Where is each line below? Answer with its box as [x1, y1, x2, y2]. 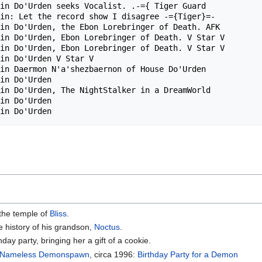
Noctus [94, 222, 120, 232]
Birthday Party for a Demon [137, 249, 239, 259]
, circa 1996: [89, 249, 138, 259]
